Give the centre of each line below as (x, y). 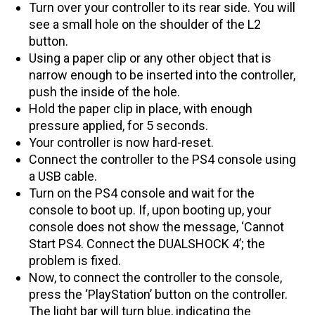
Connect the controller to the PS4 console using (162, 159)
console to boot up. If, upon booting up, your (150, 210)
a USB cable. (63, 176)
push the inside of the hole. (104, 91)
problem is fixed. (75, 260)
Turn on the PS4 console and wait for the (142, 193)
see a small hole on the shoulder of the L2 (145, 24)
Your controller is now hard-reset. (123, 142)
